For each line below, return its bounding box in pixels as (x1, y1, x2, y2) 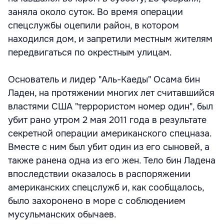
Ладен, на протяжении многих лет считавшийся (8, 87, 214, 98)
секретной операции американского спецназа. (8, 128, 211, 139)
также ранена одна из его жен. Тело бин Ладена (8, 155, 215, 166)
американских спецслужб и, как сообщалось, (8, 182, 204, 193)
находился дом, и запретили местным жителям (8, 33, 212, 44)
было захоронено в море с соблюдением (8, 195, 185, 206)
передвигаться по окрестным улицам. (8, 47, 174, 58)
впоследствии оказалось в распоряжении (8, 168, 190, 179)
